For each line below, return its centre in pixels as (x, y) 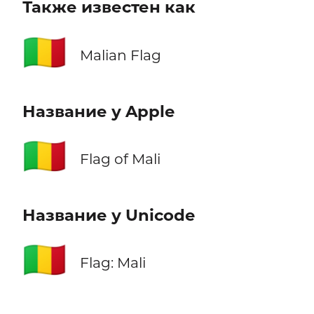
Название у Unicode (108, 215)
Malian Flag (120, 55)
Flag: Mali (112, 262)
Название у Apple (98, 111)
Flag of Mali (120, 158)
